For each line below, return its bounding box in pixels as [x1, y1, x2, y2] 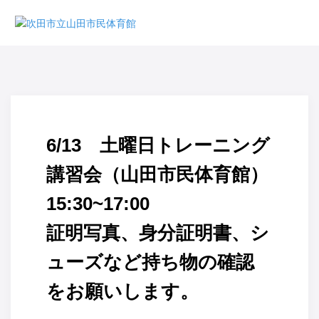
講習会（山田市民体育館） [46, 164, 268, 186]
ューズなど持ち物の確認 [46, 251, 254, 273]
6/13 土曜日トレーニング [46, 135, 270, 157]
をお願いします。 [46, 281, 199, 303]
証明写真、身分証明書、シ [46, 222, 269, 244]
